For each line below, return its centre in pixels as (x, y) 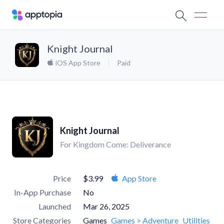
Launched (55, 206)
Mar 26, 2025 (106, 206)
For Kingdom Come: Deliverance (115, 144)
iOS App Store (77, 63)
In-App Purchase (42, 192)
